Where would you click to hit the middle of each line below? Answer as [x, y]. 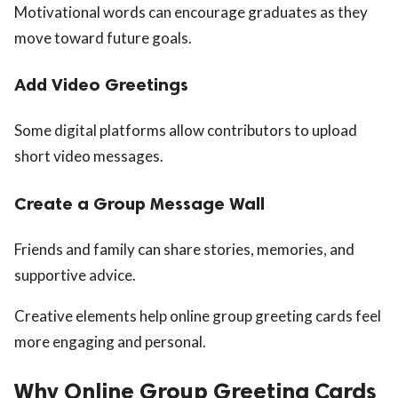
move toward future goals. [103, 37]
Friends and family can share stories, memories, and [184, 250]
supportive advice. [75, 275]
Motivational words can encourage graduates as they [191, 12]
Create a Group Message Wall [139, 204]
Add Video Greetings [101, 85]
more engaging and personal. [110, 342]
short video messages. [89, 156]
